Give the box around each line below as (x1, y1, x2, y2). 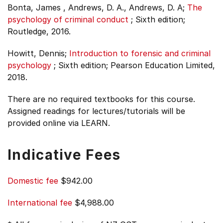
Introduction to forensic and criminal (69, 48, 211, 58)
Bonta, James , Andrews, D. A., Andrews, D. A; (7, 2, 185, 12)
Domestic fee (7, 176, 58, 186)
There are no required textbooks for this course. (7, 94, 195, 104)
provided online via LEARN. (7, 118, 110, 128)
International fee (7, 198, 72, 208)
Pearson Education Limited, (111, 60, 215, 70)
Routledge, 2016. (7, 26, 71, 36)
